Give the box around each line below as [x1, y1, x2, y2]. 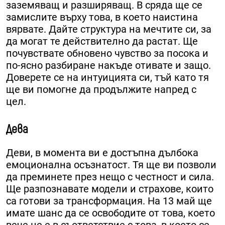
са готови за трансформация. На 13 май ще [6, 195, 212, 207]
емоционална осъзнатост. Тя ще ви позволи [6, 159, 216, 171]
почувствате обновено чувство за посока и [6, 47, 208, 60]
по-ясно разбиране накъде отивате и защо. [6, 59, 211, 72]
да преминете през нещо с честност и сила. [6, 171, 214, 183]
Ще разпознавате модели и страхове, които [6, 183, 213, 195]
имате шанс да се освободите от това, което [6, 207, 215, 219]
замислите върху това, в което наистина [6, 11, 198, 24]
